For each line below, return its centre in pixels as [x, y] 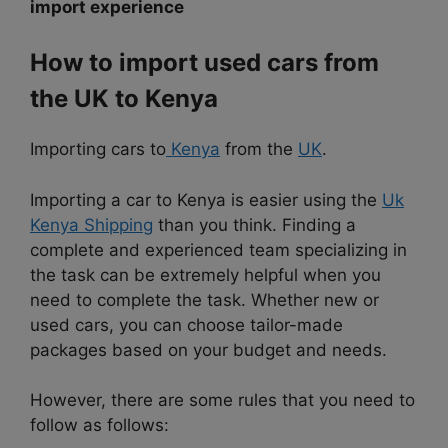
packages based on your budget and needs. [208, 349]
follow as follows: [99, 425]
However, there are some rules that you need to [222, 400]
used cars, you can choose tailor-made [186, 324]
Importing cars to [98, 149]
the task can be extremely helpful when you [205, 274]
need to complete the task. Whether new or [204, 299]
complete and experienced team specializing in [218, 249]
